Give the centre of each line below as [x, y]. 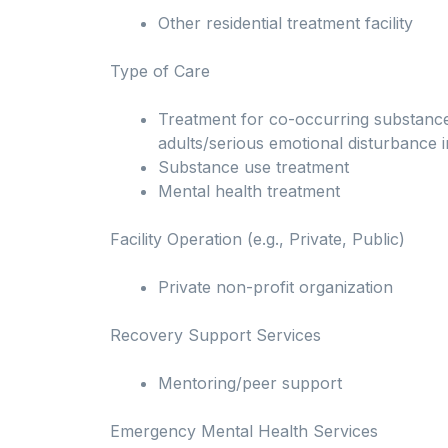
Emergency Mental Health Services [244, 431]
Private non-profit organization [275, 287]
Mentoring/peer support [250, 383]
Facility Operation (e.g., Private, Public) [257, 239]
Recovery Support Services [215, 335]
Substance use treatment [253, 167]
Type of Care [160, 71]
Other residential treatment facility [285, 23]
